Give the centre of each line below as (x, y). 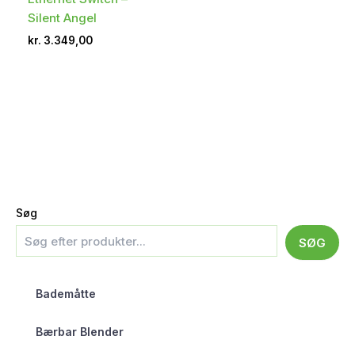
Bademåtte (66, 293)
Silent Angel (62, 18)
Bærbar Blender (80, 331)
